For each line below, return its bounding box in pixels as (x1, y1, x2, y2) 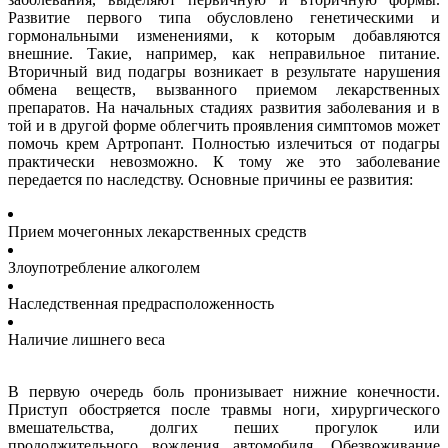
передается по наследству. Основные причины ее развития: (8, 170, 413, 188)
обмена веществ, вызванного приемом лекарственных (8, 80, 440, 98)
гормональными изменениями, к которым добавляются (8, 26, 440, 44)
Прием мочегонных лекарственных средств (8, 222, 307, 240)
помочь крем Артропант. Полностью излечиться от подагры (8, 134, 440, 152)
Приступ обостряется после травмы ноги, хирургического (8, 400, 440, 418)
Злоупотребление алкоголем (8, 258, 200, 276)
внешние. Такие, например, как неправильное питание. (8, 44, 440, 62)
